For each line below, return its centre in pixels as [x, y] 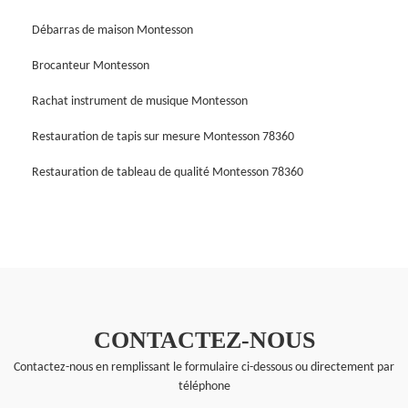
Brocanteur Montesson [91, 66]
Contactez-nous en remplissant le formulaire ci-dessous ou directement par [204, 367]
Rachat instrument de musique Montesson [140, 101]
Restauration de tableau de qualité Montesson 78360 [168, 172]
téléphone [204, 386]
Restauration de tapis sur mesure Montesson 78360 [163, 137]
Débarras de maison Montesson [112, 30]
